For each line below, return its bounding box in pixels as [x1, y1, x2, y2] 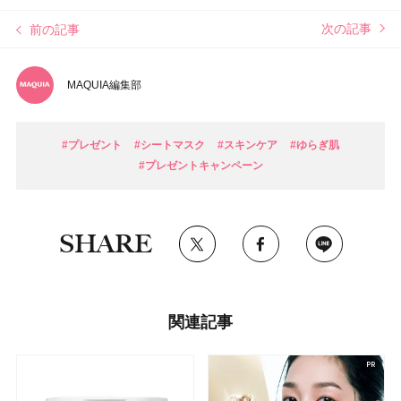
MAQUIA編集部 [67, 79, 141, 92]
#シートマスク [134, 139, 205, 152]
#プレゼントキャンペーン [138, 159, 263, 173]
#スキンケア [218, 139, 277, 152]
